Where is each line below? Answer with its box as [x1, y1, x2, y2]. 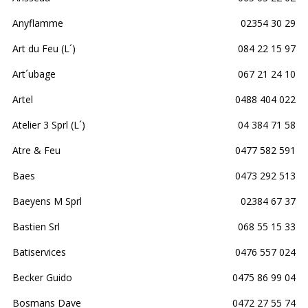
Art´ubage [12, 67, 56, 80]
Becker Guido [12, 270, 72, 284]
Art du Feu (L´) [12, 41, 76, 55]
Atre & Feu [12, 143, 60, 157]
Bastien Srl [12, 219, 60, 233]
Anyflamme [12, 16, 63, 30]
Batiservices [12, 245, 66, 258]
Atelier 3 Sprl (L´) [12, 118, 85, 131]
